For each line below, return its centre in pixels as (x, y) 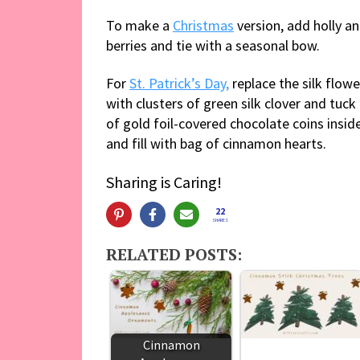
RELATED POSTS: (174, 254)
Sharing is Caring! (164, 182)
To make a (139, 25)
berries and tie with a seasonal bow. (213, 45)
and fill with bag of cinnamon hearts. (216, 143)
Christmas (203, 25)
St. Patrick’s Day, (179, 83)
